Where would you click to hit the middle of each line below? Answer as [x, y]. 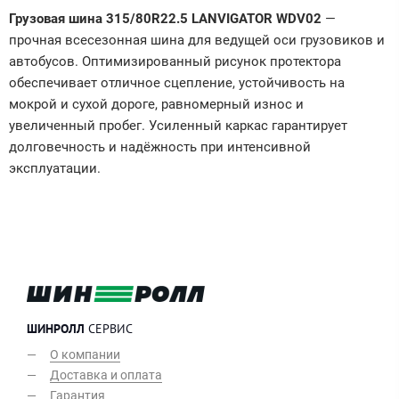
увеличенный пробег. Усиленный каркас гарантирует [178, 125]
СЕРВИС [109, 329]
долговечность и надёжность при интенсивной [160, 147]
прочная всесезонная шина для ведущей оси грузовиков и [197, 40]
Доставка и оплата [106, 375]
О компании [85, 354]
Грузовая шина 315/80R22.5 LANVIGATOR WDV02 [165, 18]
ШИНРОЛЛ [56, 329]
